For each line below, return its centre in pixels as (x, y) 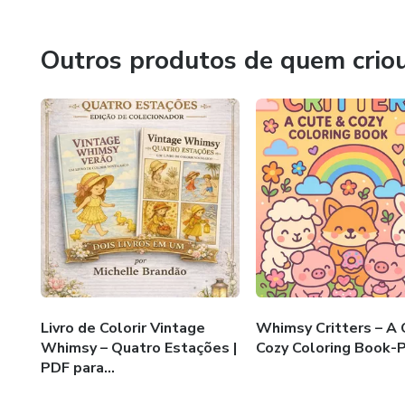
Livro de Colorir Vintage (123, 328)
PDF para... (78, 367)
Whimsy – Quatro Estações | (139, 348)
